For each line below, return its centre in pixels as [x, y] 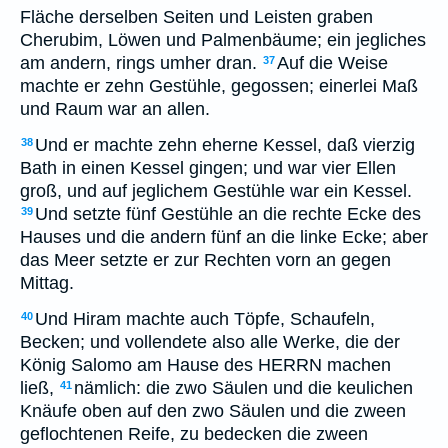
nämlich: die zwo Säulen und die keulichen [243, 388]
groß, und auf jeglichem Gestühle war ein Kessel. [216, 191]
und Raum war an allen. [115, 109]
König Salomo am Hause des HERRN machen [205, 365]
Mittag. [47, 283]
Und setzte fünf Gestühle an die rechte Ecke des [228, 214]
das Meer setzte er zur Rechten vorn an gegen [205, 260]
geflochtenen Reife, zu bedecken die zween [194, 434]
